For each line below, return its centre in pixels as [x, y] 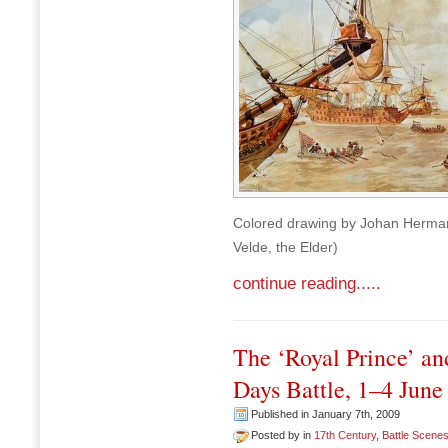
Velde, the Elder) [285, 247]
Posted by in [282, 435]
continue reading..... [307, 283]
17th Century [345, 435]
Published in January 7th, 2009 [325, 414]
